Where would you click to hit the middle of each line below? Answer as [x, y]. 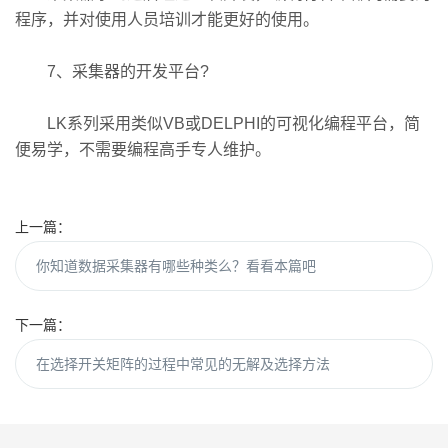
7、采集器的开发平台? [112, 71]
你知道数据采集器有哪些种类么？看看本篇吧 [176, 266]
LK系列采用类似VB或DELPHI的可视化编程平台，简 [217, 123]
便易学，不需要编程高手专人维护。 [143, 149]
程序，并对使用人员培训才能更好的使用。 [167, 19]
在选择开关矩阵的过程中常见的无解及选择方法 [183, 364]
